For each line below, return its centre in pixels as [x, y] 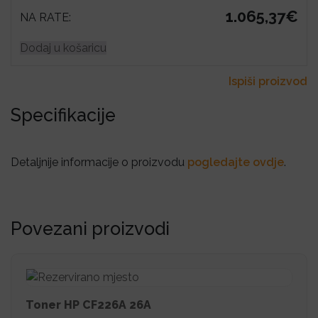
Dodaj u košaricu [63, 48]
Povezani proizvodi [90, 229]
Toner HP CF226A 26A [88, 305]
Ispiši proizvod [268, 81]
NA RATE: [45, 17]
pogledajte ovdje [236, 162]
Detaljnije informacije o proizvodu [99, 162]
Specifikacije [63, 115]
